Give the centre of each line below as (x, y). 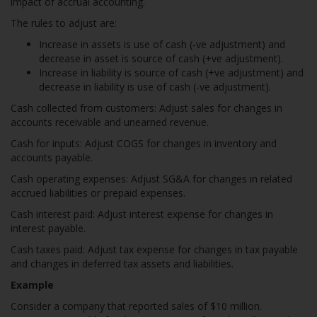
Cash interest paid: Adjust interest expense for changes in (142, 214)
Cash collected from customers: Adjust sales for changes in (146, 108)
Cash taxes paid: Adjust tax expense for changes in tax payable (154, 249)
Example (32, 285)
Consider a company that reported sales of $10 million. (138, 306)
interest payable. (48, 228)
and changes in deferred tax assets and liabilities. (122, 264)
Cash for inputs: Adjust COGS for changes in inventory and (144, 143)
